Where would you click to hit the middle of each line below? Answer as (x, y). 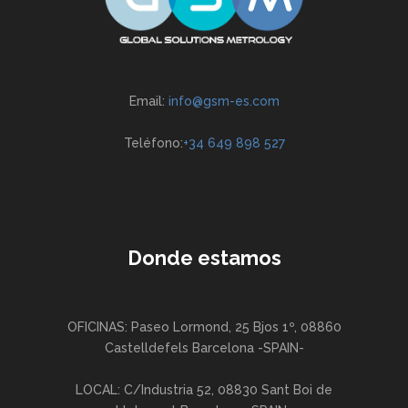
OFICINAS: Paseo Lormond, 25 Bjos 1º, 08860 (204, 327)
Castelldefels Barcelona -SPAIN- (204, 348)
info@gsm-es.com (224, 102)
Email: (148, 102)
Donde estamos (204, 258)
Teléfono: (153, 143)
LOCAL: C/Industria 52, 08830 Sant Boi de (204, 390)
